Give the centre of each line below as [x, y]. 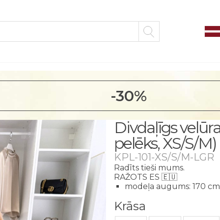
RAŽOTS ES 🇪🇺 [146, 177]
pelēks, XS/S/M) [165, 143]
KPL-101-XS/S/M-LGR [164, 157]
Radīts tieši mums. [149, 168]
